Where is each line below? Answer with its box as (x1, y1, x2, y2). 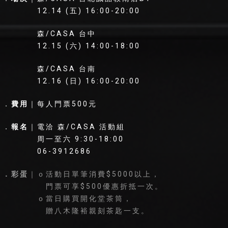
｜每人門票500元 (28, 100, 98, 108)
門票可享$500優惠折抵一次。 (3, 182, 164, 191)
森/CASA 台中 (3, 30, 97, 38)
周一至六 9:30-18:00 (3, 135, 125, 144)
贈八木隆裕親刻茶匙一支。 (3, 207, 150, 215)
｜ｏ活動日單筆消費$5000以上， (28, 170, 161, 179)
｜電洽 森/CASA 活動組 (28, 123, 126, 131)
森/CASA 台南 (3, 65, 97, 73)
